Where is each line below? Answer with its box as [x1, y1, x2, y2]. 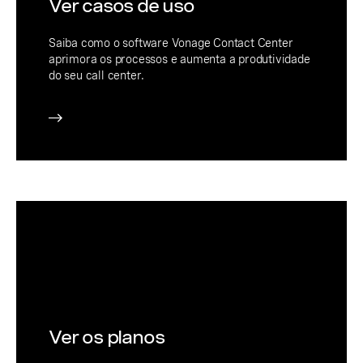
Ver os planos [49, 325, 164, 348]
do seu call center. [49, 68, 145, 82]
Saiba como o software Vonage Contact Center [49, 36, 293, 49]
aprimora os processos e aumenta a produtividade [49, 52, 310, 66]
